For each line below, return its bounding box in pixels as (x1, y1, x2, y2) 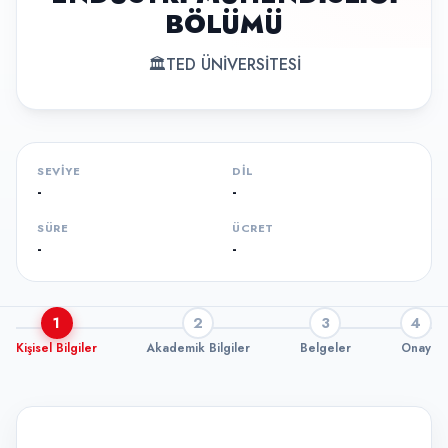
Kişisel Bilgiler (16, 339, 97, 358)
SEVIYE (37, 163, 80, 180)
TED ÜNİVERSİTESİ (165, 53, 301, 77)
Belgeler (299, 339, 351, 358)
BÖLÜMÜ (165, 6, 283, 44)
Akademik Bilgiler (146, 339, 251, 358)
